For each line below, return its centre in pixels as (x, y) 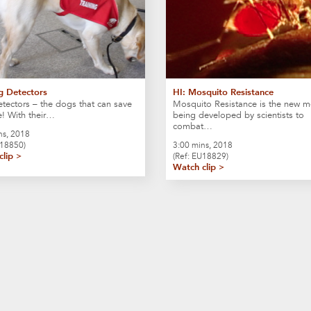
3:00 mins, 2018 (203, 145)
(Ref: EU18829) (201, 156)
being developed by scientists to (238, 115)
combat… (193, 126)
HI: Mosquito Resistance (223, 92)
